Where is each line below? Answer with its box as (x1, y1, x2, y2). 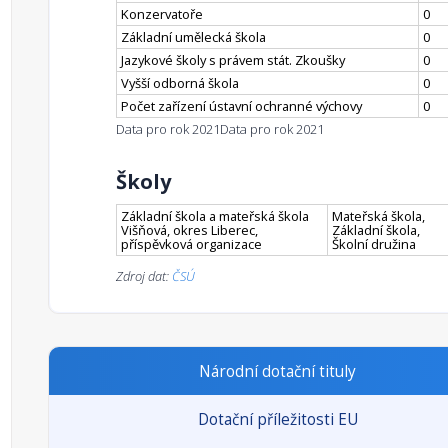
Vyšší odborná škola (121, 74, 239, 92)
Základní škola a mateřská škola (121, 207, 309, 225)
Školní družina (332, 235, 416, 253)
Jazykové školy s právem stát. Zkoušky (121, 51, 345, 69)
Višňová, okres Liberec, (121, 221, 258, 239)
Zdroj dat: (116, 267, 172, 285)
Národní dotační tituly (199, 361, 356, 382)
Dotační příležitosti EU (197, 409, 358, 430)
